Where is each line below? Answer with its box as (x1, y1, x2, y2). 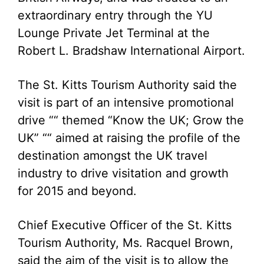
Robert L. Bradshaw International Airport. (18, 44, 245, 58)
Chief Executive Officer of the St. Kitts (18, 218, 232, 232)
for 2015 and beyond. (18, 184, 137, 198)
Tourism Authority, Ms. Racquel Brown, (18, 236, 233, 250)
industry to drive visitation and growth (18, 166, 229, 180)
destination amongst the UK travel (18, 148, 207, 163)
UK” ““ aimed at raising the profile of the (18, 131, 240, 145)
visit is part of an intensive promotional (18, 95, 234, 110)
